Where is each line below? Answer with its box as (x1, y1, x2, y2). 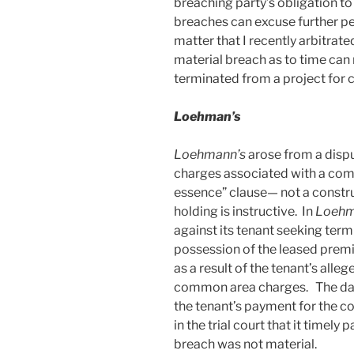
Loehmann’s (174, 146, 248, 162)
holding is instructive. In (174, 203, 315, 219)
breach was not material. (174, 336, 317, 352)
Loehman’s (174, 108, 241, 124)
